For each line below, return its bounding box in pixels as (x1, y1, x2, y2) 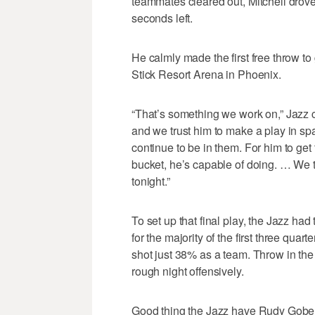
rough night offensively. (131, 262, 244, 279)
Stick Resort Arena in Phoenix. (131, 65, 281, 82)
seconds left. (131, 9, 193, 26)
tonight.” (131, 172, 170, 189)
